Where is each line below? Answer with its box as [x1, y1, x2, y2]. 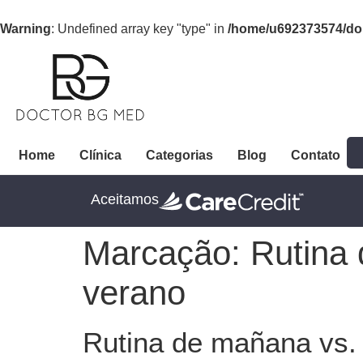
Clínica [79, 147, 122, 162]
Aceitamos [91, 190, 159, 207]
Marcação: [83, 234, 250, 273]
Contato [291, 147, 340, 162]
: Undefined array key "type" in [51, 22, 228, 36]
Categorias [146, 147, 213, 162]
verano [83, 274, 186, 313]
